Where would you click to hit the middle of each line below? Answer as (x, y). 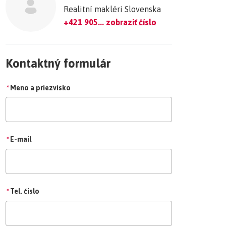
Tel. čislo (25, 191)
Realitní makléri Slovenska (112, 9)
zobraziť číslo (131, 22)
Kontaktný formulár (58, 63)
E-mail (21, 139)
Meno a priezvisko (40, 88)
